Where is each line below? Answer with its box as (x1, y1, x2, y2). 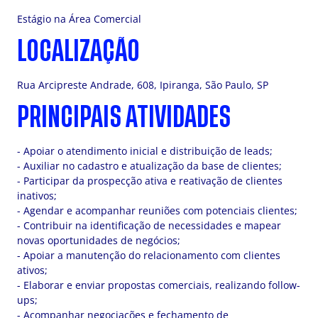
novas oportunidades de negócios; (17, 234, 180, 247)
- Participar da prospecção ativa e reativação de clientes (17, 174, 283, 187)
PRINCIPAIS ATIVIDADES (17, 106, 231, 129)
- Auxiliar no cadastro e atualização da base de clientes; (17, 159, 282, 172)
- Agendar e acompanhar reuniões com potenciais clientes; (17, 204, 297, 217)
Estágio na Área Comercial (17, 12, 141, 26)
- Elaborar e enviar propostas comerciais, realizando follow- (17, 278, 300, 292)
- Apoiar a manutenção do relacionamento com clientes (17, 248, 280, 262)
